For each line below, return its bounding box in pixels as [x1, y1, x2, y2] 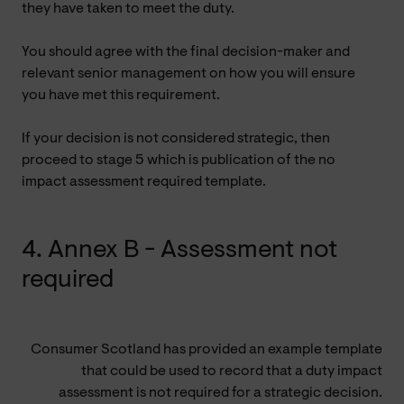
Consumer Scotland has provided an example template [30, 342, 382, 357]
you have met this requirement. [22, 87, 220, 103]
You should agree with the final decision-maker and [22, 44, 350, 60]
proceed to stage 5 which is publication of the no [22, 152, 335, 168]
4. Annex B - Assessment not [22, 237, 337, 263]
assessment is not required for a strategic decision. [58, 385, 382, 400]
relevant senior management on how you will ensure [22, 66, 355, 81]
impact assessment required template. [22, 174, 269, 189]
